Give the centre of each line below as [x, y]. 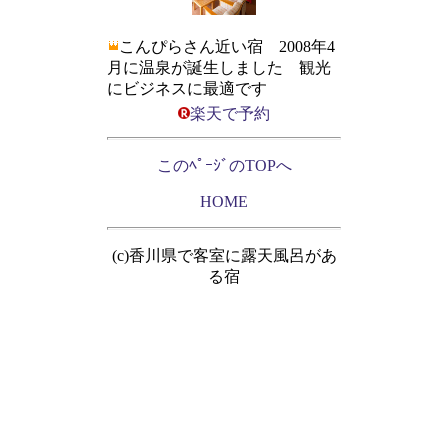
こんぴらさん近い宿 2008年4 [227, 46]
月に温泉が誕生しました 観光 [219, 67]
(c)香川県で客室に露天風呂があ [224, 255]
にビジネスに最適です [187, 88]
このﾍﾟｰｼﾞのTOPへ [224, 165]
